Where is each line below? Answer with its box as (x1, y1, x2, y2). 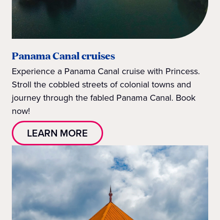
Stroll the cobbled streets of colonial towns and (12, 78, 191, 91)
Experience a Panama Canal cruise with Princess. (12, 65, 200, 78)
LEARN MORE (27, 126, 88, 140)
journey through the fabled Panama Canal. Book (12, 91, 195, 105)
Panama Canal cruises (12, 49, 115, 63)
